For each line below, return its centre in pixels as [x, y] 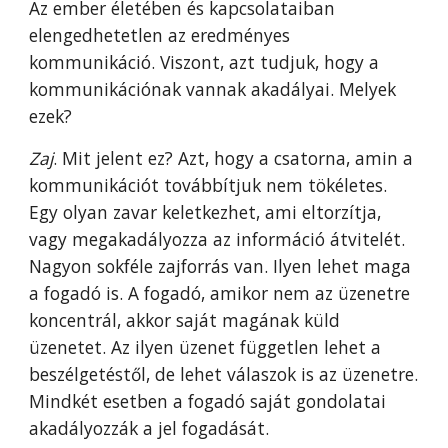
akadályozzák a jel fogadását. [154, 428]
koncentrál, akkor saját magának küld [185, 320]
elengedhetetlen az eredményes [160, 35]
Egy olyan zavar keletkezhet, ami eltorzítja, [205, 212]
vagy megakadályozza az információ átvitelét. [217, 239]
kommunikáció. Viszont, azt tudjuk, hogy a [204, 62]
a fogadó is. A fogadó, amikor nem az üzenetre [220, 293]
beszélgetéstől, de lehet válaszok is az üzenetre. [224, 374]
